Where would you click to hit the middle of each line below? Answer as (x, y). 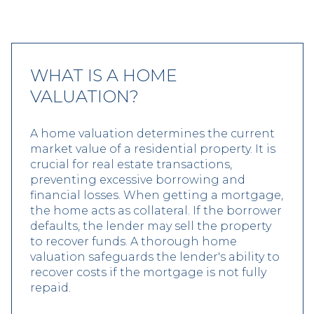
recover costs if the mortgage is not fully (148, 272)
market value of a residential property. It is (153, 149)
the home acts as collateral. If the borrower (156, 210)
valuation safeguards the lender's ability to (155, 257)
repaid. (50, 287)
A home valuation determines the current (152, 133)
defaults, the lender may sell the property (151, 226)
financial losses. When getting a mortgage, (157, 195)
